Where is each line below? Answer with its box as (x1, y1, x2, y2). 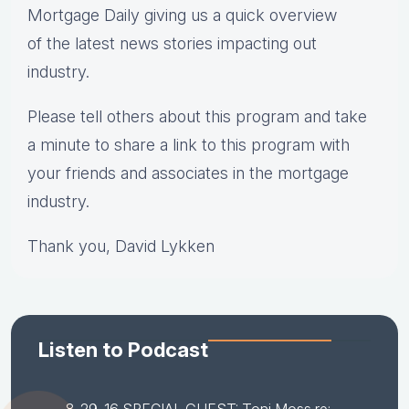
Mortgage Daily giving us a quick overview (27, 5, 337, 26)
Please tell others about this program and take (27, 107, 367, 127)
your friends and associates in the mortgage (27, 163, 349, 184)
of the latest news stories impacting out (27, 34, 317, 54)
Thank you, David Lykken (27, 236, 215, 257)
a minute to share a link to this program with (27, 135, 350, 155)
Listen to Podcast (38, 338, 208, 362)
